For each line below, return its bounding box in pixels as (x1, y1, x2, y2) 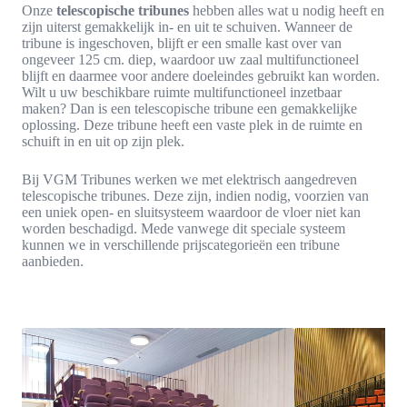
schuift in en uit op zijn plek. (22, 133, 184, 149)
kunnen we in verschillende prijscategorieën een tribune (22, 236, 340, 253)
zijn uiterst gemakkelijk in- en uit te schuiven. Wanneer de (22, 18, 352, 35)
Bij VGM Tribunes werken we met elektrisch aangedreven (22, 171, 357, 187)
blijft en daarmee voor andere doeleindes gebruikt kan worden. (22, 67, 380, 84)
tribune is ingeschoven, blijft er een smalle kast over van (22, 35, 342, 51)
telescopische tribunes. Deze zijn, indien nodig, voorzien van (22, 187, 369, 203)
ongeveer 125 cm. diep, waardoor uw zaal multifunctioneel (22, 51, 359, 67)
